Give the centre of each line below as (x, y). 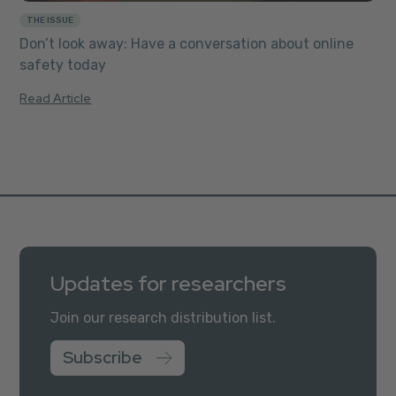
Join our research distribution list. (164, 317)
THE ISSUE (50, 20)
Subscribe (103, 357)
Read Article (56, 98)
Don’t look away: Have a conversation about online (187, 43)
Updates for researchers (169, 283)
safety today (63, 65)
